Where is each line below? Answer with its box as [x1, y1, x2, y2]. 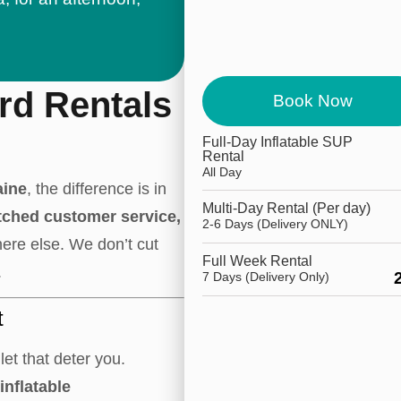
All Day [201, 165, 242, 179]
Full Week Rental [201, 252, 312, 269]
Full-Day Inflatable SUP [201, 134, 353, 149]
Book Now [272, 91, 353, 110]
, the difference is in [27, 180, 166, 198]
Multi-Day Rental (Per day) [201, 200, 371, 216]
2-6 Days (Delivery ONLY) [201, 216, 348, 231]
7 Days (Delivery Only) [201, 269, 329, 284]
